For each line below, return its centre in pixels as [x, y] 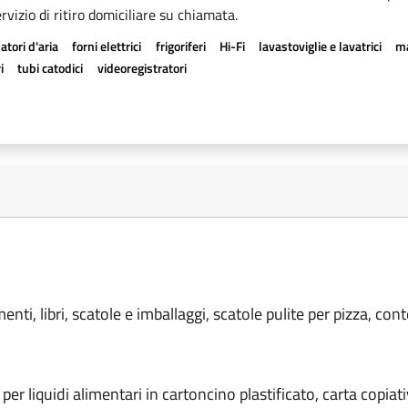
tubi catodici [51, 68]
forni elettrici [107, 46]
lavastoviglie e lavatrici [320, 46]
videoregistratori [142, 68]
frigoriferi [180, 46]
